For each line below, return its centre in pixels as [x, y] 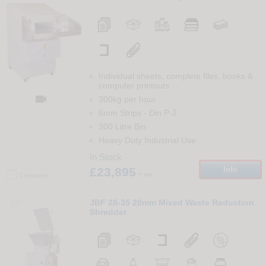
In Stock [105, 157]
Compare [33, 175]
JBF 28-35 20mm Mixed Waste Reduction [172, 202]
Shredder [108, 212]
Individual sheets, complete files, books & [175, 76]
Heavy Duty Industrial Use [147, 140]
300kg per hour [127, 99]
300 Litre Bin [122, 126]
